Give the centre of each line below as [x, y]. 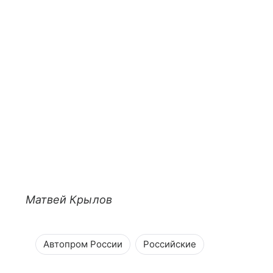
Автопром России [83, 244]
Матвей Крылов [69, 200]
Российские [170, 244]
